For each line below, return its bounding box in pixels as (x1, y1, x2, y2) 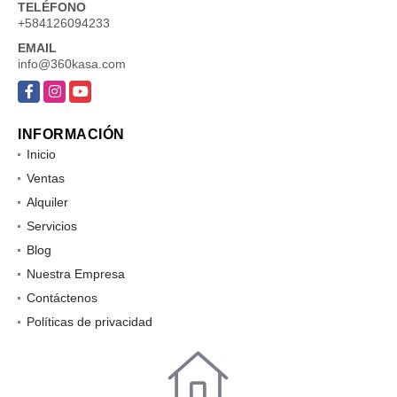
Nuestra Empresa (27, 266, 125, 281)
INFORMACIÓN (18, 126, 125, 142)
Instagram (43, 82, 100, 97)
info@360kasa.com (18, 56, 126, 71)
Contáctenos (27, 290, 97, 305)
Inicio (27, 146, 56, 161)
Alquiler (27, 194, 68, 209)
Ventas (27, 170, 65, 185)
